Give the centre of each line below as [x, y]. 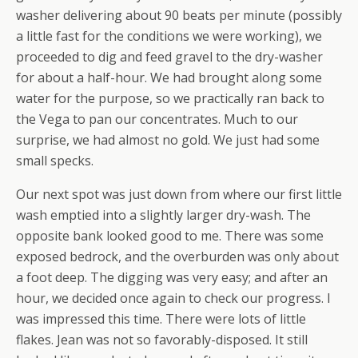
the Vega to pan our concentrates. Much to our [157, 119]
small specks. [55, 161]
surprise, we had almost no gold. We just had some [168, 140]
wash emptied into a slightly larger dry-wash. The [163, 215]
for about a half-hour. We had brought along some [169, 78]
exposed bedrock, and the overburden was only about [177, 257]
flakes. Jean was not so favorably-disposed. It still [162, 340]
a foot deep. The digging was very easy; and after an [172, 277]
